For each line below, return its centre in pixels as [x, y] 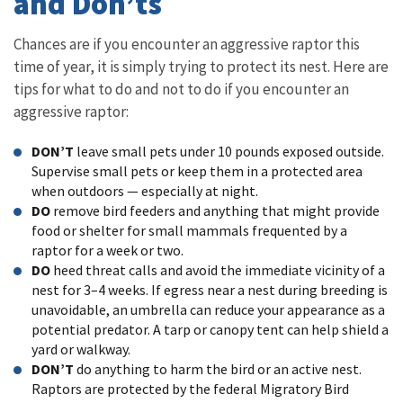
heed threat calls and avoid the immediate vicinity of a [219, 269]
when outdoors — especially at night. [145, 190]
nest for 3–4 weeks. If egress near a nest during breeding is [210, 289]
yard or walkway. [81, 349]
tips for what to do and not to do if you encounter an [181, 89]
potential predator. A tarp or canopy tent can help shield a [210, 329]
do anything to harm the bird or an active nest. [218, 368]
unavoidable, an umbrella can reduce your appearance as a [208, 309]
